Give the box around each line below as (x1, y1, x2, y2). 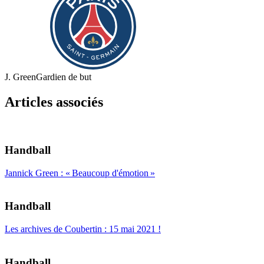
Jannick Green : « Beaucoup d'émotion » (5, 167, 155, 178)
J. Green (5, 72, 36, 82)
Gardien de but (36, 72, 91, 82)
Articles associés (5, 94, 103, 110)
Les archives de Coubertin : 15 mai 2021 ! (5, 224, 161, 234)
